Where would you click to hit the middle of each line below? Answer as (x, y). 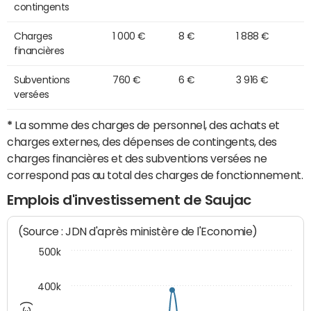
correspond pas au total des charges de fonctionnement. (155, 175)
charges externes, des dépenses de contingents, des (142, 141)
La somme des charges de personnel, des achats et (146, 125)
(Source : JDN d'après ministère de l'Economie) (138, 232)
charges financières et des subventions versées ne (137, 158)
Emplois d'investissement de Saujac (129, 200)
